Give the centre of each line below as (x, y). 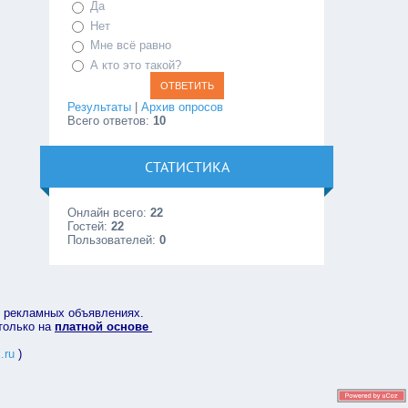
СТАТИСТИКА (187, 167)
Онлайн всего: (109, 213)
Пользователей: (114, 240)
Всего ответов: (111, 121)
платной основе (103, 327)
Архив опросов (183, 107)
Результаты (100, 107)
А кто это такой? (136, 65)
